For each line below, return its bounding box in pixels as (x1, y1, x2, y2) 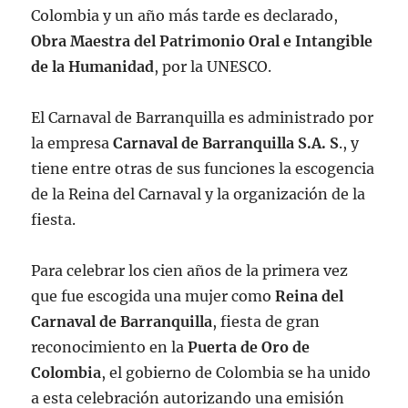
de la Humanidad (31, 56, 155, 76)
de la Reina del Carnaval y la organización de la (31, 184, 366, 203)
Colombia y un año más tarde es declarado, (31, 5, 339, 25)
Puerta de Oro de (188, 337, 311, 356)
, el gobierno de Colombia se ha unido (101, 362, 372, 382)
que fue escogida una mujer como (31, 286, 276, 305)
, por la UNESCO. (154, 56, 272, 76)
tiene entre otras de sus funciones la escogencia (31, 158, 375, 178)
